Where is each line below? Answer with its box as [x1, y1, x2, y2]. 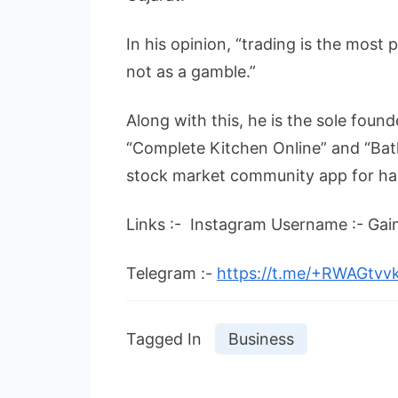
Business [228, 329, 294, 348]
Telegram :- [126, 263, 217, 283]
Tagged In [126, 329, 202, 348]
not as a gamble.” [126, 61, 256, 81]
